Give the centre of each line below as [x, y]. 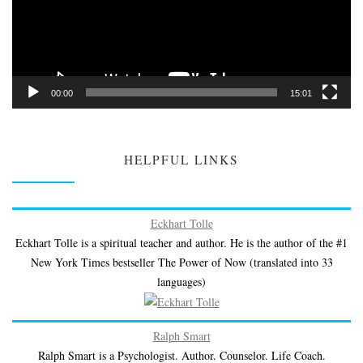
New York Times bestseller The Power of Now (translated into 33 [181, 262]
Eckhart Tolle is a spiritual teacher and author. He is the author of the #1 [181, 242]
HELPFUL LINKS [181, 160]
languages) [181, 281]
